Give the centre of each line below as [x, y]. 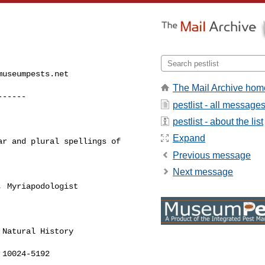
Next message [203, 172]
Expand [189, 138]
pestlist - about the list [218, 121]
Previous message [212, 155]
